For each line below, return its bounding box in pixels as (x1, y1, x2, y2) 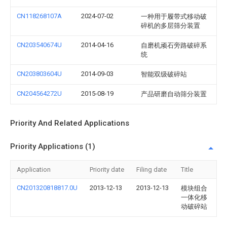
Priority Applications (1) (10, 142, 95, 151)
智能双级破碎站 (141, 70, 187, 78)
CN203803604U (17, 70, 62, 78)
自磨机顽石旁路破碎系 (141, 42, 207, 49)
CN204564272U (17, 90, 62, 97)
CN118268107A (17, 12, 62, 20)
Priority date (90, 166, 124, 173)
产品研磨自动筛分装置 (141, 90, 207, 98)
